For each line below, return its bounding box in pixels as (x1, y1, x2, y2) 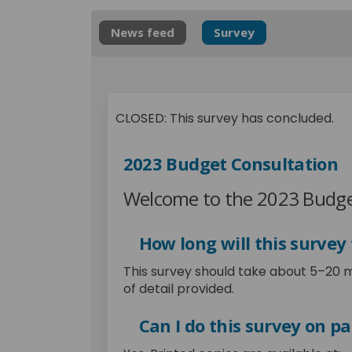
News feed (110, 24, 174, 41)
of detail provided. (123, 279, 234, 298)
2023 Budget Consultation (123, 152, 338, 176)
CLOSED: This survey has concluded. (115, 109, 334, 128)
